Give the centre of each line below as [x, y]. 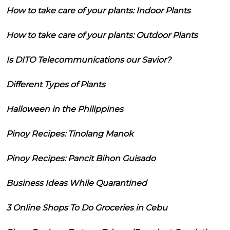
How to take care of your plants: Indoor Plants [98, 10]
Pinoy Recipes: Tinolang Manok [70, 133]
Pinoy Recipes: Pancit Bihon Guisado [81, 158]
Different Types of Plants [56, 84]
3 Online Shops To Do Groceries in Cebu [87, 207]
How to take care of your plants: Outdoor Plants [102, 35]
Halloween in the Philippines [65, 109]
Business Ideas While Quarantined [76, 183]
